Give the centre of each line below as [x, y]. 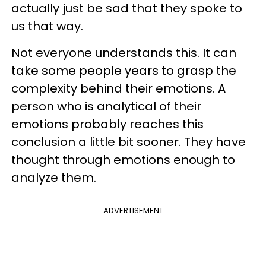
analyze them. [54, 178]
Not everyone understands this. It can [124, 53]
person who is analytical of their [106, 106]
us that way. [47, 26]
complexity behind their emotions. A [118, 88]
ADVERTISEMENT [133, 210]
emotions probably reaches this [107, 124]
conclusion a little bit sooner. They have [129, 142]
